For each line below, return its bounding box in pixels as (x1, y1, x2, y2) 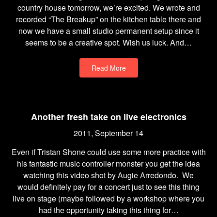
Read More (91, 63, 126, 73)
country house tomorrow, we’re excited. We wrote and (17, 2, 200, 13)
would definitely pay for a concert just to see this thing (17, 181, 200, 192)
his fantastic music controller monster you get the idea (17, 158, 200, 169)
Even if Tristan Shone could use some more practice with (11, 146, 206, 157)
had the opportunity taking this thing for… (38, 204, 179, 216)
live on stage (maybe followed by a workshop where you (13, 193, 204, 204)
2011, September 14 (74, 127, 143, 139)
